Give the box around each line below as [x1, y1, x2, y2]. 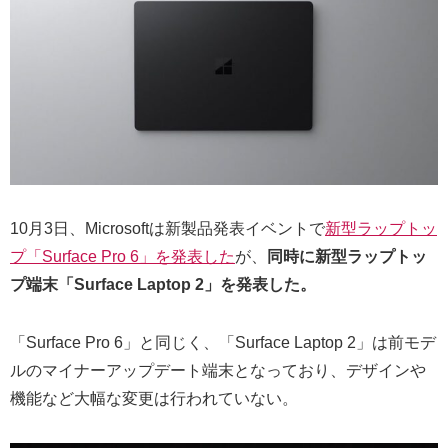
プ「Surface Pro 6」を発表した [10, 247, 235, 265]
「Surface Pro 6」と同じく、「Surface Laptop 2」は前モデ [10, 333, 436, 351]
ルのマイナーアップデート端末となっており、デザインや [10, 361, 426, 379]
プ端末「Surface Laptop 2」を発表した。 [10, 275, 316, 293]
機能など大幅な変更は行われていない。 [10, 389, 298, 407]
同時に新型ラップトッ [267, 247, 427, 265]
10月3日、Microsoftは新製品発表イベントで [10, 219, 325, 237]
